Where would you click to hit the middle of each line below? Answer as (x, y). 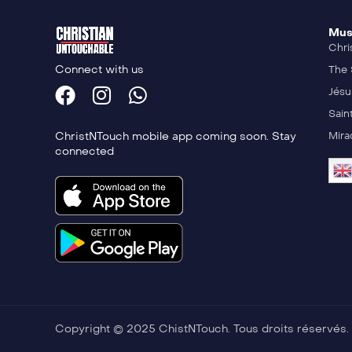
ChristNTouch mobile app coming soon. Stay (176, 137)
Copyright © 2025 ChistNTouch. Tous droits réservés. (202, 329)
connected (84, 152)
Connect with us (99, 70)
